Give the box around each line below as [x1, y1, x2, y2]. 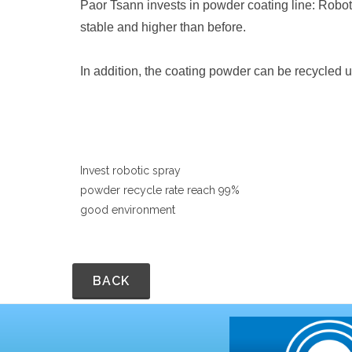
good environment [80, 203, 175, 216]
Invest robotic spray [80, 164, 181, 177]
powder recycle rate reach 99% [80, 184, 240, 196]
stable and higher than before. [80, 20, 246, 34]
